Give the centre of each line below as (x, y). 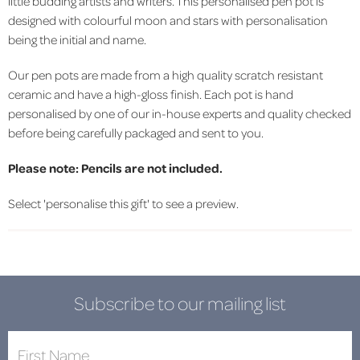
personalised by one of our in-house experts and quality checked (180, 113)
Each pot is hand (249, 94)
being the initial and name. (78, 39)
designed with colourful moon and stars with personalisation (168, 20)
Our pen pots (45, 74)
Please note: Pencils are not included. (115, 168)
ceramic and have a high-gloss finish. (106, 94)
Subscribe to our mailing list (180, 303)
